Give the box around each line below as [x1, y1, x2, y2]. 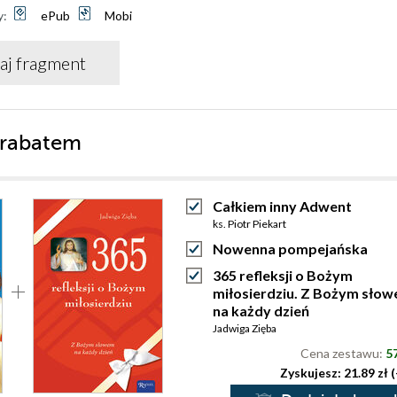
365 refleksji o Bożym [213, 267, 353, 284]
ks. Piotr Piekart [213, 217, 286, 230]
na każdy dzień [213, 302, 309, 319]
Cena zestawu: [300, 346, 385, 361]
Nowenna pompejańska [213, 240, 368, 257]
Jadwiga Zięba [213, 322, 276, 335]
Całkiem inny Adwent [213, 198, 352, 214]
